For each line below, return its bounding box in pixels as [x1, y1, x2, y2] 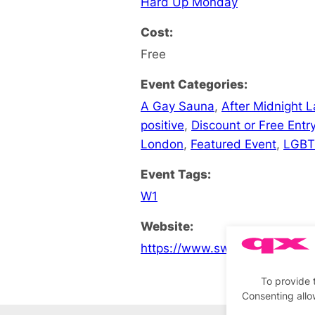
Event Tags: [141, 166, 211, 181]
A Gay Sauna [141, 98, 214, 113]
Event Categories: [141, 76, 247, 91]
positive [141, 117, 184, 132]
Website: [141, 218, 193, 233]
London [141, 136, 184, 151]
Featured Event [191, 136, 276, 151]
